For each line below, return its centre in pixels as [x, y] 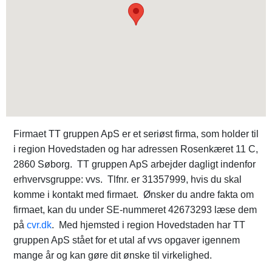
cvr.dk [39, 225]
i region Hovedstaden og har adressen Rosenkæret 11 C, [136, 149]
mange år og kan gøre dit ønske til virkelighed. [113, 255]
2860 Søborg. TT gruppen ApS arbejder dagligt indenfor [134, 164]
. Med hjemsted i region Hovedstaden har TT [148, 225]
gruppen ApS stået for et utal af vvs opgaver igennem [127, 240]
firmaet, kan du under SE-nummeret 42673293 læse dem [135, 210]
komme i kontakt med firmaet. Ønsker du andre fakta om [134, 195]
